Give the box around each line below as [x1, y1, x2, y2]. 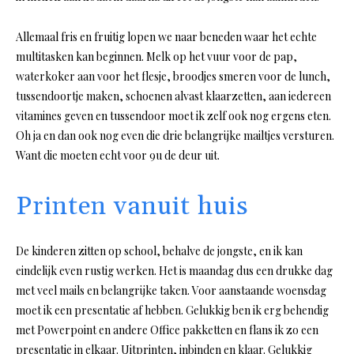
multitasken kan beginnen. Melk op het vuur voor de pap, [16, 49, 297, 65]
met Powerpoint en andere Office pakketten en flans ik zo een [16, 322, 318, 338]
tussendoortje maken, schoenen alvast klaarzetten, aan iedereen [16, 88, 331, 104]
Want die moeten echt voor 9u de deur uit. [16, 148, 220, 164]
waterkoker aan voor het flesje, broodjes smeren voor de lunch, [16, 69, 330, 85]
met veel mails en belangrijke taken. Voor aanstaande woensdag [16, 283, 326, 299]
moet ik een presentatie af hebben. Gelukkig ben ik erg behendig [16, 303, 329, 318]
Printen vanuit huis [16, 190, 248, 224]
